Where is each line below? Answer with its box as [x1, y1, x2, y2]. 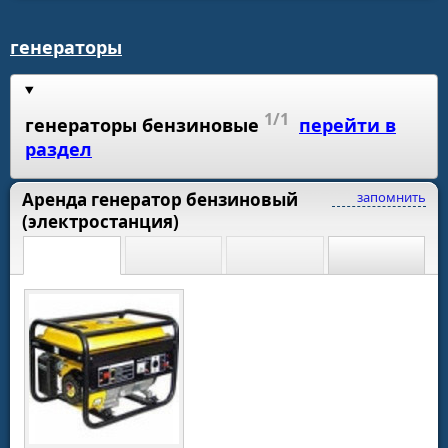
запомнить [354, 188, 426, 207]
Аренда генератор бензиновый [22, 188, 298, 212]
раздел [25, 136, 92, 161]
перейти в [299, 112, 396, 137]
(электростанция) [22, 210, 179, 234]
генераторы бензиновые [25, 112, 259, 137]
